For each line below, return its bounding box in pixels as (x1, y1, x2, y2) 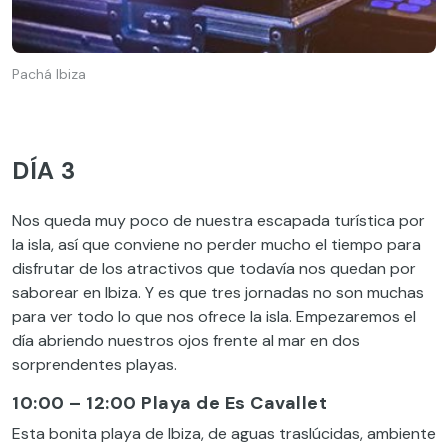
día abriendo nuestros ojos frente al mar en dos (12, 329, 360, 351)
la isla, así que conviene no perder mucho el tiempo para (12, 233, 421, 255)
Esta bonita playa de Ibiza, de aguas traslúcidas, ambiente (12, 422, 436, 444)
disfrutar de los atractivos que (12, 257, 239, 279)
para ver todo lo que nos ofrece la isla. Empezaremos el (12, 305, 416, 327)
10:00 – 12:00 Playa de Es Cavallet (12, 390, 327, 415)
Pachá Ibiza (12, 65, 86, 84)
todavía (239, 257, 295, 279)
